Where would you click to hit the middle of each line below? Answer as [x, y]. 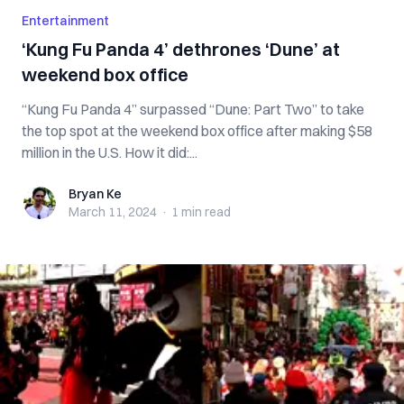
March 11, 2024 [113, 212]
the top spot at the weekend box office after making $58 [197, 131]
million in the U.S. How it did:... [110, 152]
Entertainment [65, 21]
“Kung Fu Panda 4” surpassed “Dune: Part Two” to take [193, 109]
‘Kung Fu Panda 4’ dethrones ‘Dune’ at [181, 49]
